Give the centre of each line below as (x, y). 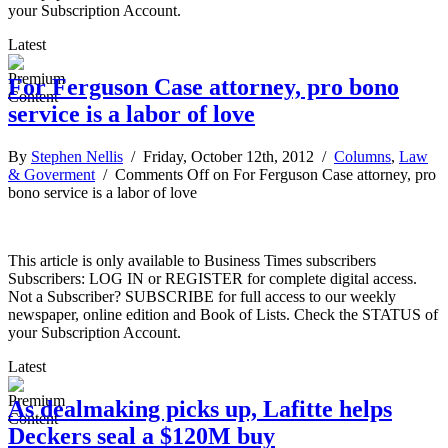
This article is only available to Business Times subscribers (192, 261)
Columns (362, 157)
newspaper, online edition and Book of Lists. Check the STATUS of (223, 315)
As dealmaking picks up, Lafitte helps (200, 409)
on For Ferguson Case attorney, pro (322, 175)
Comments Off (162, 175)
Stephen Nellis (77, 157)
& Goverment (51, 175)
